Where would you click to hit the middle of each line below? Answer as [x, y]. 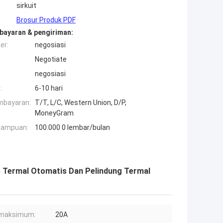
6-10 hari [49, 88]
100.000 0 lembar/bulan [72, 128]
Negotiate [51, 59]
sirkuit [26, 6]
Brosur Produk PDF [46, 20]
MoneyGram [54, 113]
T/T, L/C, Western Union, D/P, [81, 103]
